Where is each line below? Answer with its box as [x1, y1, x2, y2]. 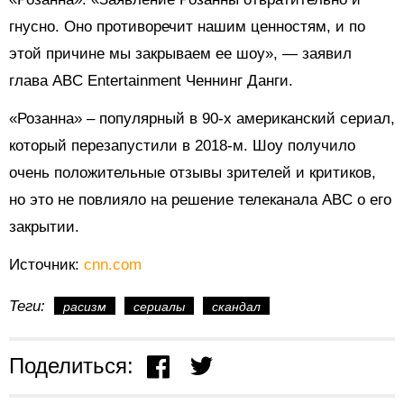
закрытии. [9, 218, 79, 236]
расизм [63, 299, 106, 315]
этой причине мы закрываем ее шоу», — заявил [9, 45, 352, 63]
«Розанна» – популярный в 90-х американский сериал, [9, 110, 395, 128]
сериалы [133, 299, 185, 315]
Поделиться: [9, 353, 133, 379]
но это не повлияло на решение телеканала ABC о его [9, 191, 391, 209]
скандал [212, 299, 261, 315]
